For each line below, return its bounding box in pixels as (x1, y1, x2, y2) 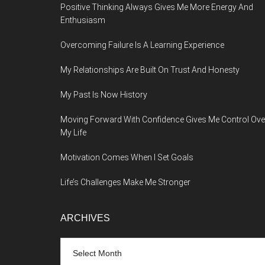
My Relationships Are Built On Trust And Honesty (60, 65, 240, 75)
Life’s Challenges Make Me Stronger (60, 177, 190, 187)
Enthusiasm (60, 15, 105, 25)
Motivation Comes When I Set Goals (60, 153, 193, 162)
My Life (60, 128, 86, 137)
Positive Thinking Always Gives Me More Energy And (60, 2, 253, 12)
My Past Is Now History (60, 90, 147, 99)
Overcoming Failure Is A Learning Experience (60, 40, 224, 50)
